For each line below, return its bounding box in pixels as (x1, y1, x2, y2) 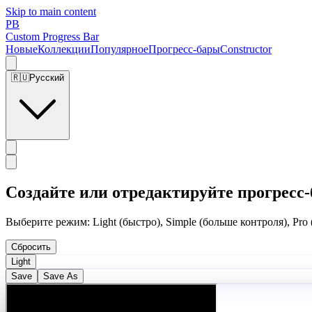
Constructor (220, 43, 272, 55)
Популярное (91, 43, 148, 55)
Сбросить (11, 241, 51, 252)
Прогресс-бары (148, 43, 220, 55)
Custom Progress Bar (6, 31, 99, 42)
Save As (43, 270, 78, 281)
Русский (29, 72, 64, 83)
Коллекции (38, 43, 91, 55)
